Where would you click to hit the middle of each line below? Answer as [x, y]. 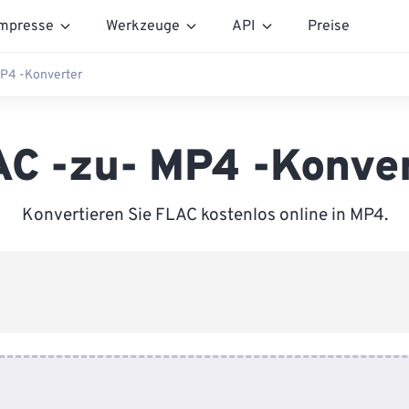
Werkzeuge [143, 26]
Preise [329, 26]
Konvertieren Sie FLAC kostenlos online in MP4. [204, 215]
